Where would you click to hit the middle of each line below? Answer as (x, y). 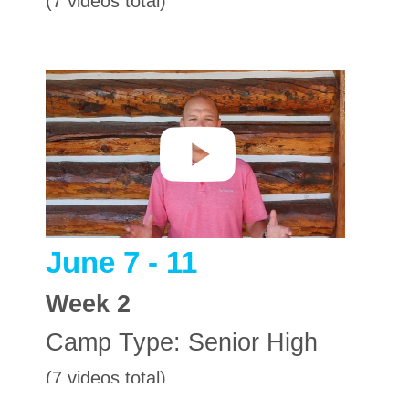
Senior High (253, 342)
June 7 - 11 (121, 262)
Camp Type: (117, 342)
